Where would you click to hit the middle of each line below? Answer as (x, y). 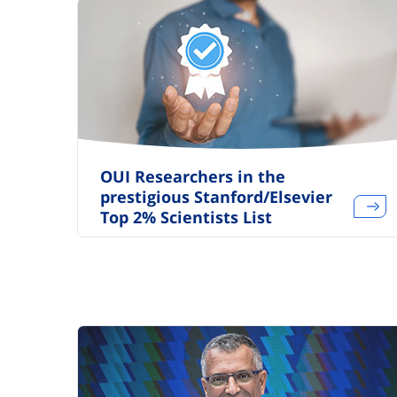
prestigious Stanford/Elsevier (216, 197)
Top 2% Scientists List (186, 217)
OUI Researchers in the (193, 176)
